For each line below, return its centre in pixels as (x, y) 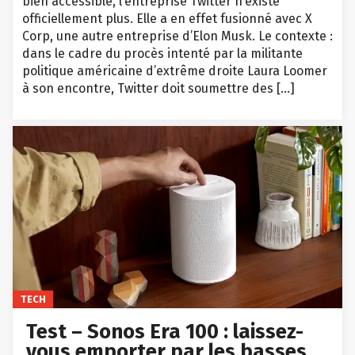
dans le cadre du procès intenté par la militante (162, 54)
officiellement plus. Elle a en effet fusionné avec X (167, 19)
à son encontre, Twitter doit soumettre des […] (158, 89)
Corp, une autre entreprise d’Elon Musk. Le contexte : (177, 36)
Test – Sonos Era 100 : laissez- (165, 331)
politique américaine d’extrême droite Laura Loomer (175, 71)
